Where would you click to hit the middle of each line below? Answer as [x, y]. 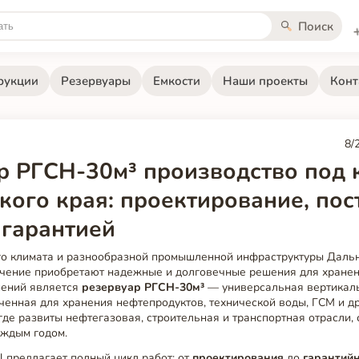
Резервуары [95, 81]
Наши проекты [265, 81]
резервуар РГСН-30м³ [143, 288]
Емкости [176, 81]
